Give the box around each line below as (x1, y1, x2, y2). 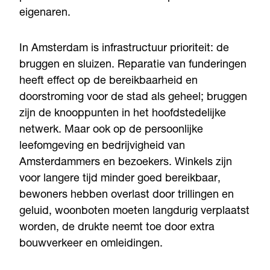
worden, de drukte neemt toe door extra (19, 222, 215, 234)
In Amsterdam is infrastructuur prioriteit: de (19, 43, 229, 55)
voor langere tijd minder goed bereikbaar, (19, 174, 221, 185)
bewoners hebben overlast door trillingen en (19, 190, 234, 201)
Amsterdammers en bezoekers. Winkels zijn (19, 157, 232, 169)
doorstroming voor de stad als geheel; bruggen (19, 92, 247, 104)
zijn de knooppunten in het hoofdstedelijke (19, 108, 226, 120)
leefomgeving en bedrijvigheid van (19, 141, 185, 152)
